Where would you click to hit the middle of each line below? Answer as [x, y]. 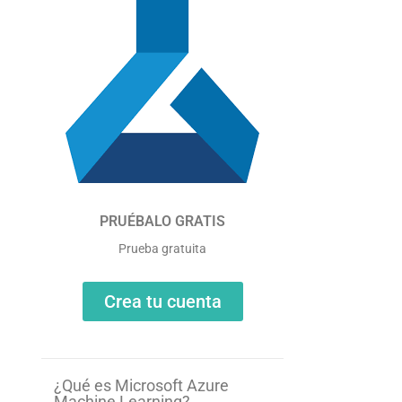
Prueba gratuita [163, 249]
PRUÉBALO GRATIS [163, 222]
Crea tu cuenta [162, 302]
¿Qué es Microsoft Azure [142, 386]
